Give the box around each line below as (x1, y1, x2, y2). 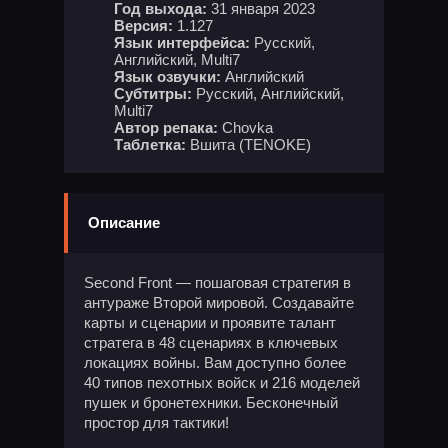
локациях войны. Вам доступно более (84, 354, 346, 371)
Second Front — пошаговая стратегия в (84, 274, 351, 291)
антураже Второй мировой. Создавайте (84, 294, 354, 311)
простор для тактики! (84, 414, 229, 431)
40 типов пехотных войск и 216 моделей (84, 374, 360, 391)
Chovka (218, 119, 273, 136)
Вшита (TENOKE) (186, 136, 311, 153)
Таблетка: (114, 136, 186, 153)
